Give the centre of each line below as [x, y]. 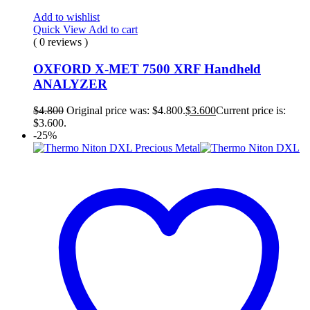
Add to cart [113, 29]
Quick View [61, 29]
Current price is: [251, 111]
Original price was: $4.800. [126, 111]
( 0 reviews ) [61, 42]
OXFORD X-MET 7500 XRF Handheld [147, 69]
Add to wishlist [66, 17]
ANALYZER [70, 84]
